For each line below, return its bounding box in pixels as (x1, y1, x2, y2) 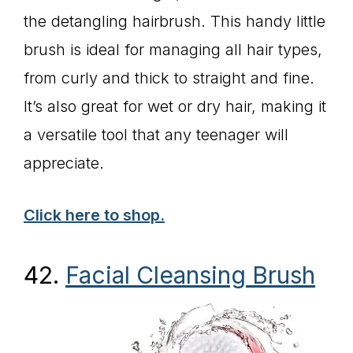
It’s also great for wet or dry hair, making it (24, 96, 326, 116)
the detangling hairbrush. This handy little (24, 11, 325, 31)
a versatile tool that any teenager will (24, 124, 288, 144)
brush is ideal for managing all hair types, (24, 39, 322, 59)
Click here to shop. (24, 205, 165, 225)
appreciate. (24, 153, 104, 173)
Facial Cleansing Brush (65, 260, 315, 289)
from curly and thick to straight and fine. (24, 68, 314, 87)
